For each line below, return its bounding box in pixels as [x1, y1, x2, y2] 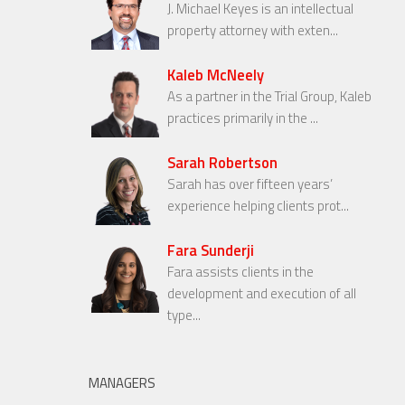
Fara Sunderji [167, 239, 254, 262]
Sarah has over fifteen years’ [167, 174, 333, 195]
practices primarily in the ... [167, 108, 318, 129]
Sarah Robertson [167, 151, 278, 174]
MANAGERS [89, 372, 155, 393]
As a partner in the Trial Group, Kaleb [167, 86, 372, 108]
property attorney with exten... [167, 20, 338, 42]
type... [167, 305, 201, 326]
